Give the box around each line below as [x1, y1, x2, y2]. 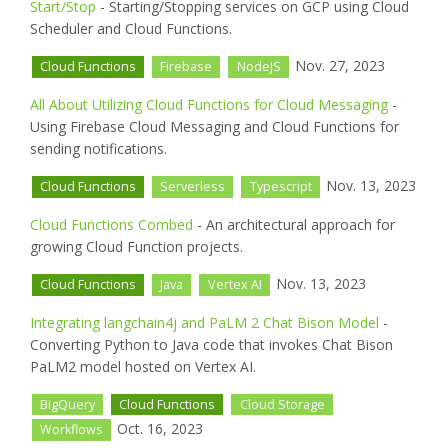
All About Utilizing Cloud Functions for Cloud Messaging [30, 95, 388, 115]
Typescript [249, 177, 312, 195]
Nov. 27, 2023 [290, 56, 385, 76]
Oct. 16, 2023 [113, 419, 204, 439]
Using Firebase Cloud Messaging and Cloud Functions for [30, 117, 399, 137]
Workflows [40, 421, 104, 439]
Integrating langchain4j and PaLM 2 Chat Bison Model [30, 312, 379, 332]
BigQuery [40, 395, 96, 413]
